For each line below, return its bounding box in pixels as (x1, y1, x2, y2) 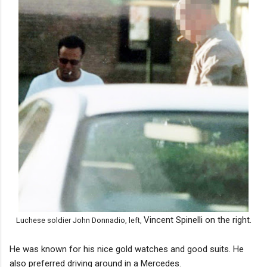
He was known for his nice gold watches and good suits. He (10, 243, 244, 254)
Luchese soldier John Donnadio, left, (15, 215, 144, 225)
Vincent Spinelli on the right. (143, 214, 252, 225)
